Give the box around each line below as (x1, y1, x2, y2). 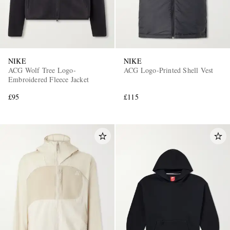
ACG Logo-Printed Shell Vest (124, 65, 214, 75)
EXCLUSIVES (55, 95, 106, 102)
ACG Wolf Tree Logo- (8, 65, 76, 75)
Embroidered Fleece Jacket (8, 74, 89, 84)
